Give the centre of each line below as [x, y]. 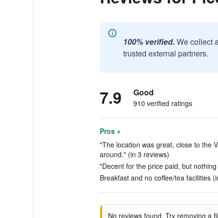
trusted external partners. [165, 53]
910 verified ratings [163, 103]
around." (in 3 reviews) [134, 154]
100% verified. [149, 42]
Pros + [110, 131]
